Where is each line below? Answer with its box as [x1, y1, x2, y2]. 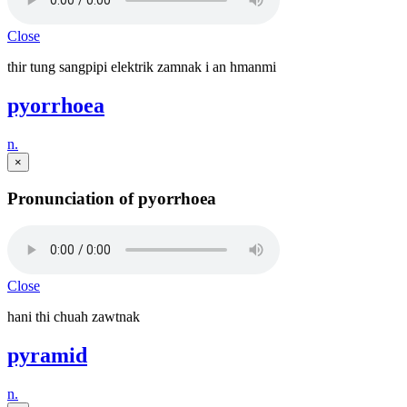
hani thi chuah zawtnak [7, 309, 140, 325]
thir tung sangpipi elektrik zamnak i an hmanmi [7, 59, 276, 75]
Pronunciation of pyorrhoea [7, 188, 216, 208]
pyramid [7, 343, 87, 368]
